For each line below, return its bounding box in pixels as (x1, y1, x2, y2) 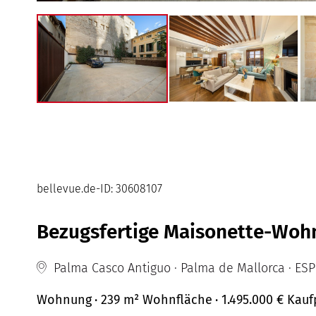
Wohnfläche (142, 292, 212, 308)
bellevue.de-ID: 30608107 (37, 182, 162, 196)
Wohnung (37, 292, 92, 308)
